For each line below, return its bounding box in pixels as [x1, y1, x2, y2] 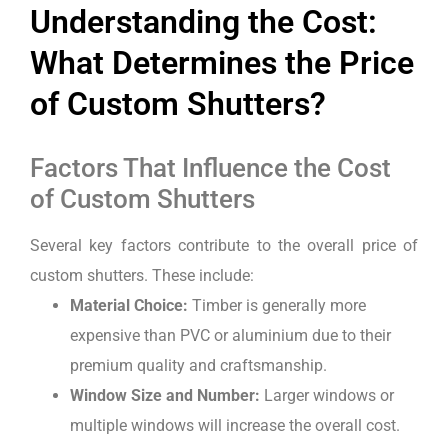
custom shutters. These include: [30, 266, 254, 285]
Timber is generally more [188, 296, 366, 315]
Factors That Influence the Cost [30, 153, 391, 183]
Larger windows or [260, 386, 394, 405]
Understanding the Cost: [30, 3, 377, 41]
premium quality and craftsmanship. [70, 356, 327, 375]
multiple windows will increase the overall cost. [70, 416, 400, 435]
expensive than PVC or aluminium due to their [70, 326, 391, 345]
